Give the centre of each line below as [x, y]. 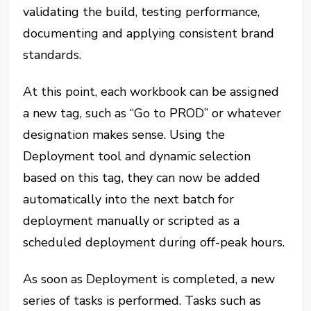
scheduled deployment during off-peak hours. [154, 242]
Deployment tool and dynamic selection [137, 156]
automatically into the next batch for [129, 199]
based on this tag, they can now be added [142, 177]
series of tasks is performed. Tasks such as [142, 300]
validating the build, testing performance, [142, 11]
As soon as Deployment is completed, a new [149, 279]
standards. [52, 54]
